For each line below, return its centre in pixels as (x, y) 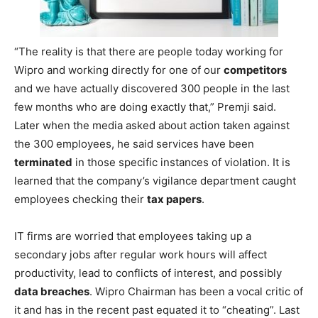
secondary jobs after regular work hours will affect (141, 254)
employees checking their (81, 199)
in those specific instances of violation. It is (181, 162)
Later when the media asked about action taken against (152, 125)
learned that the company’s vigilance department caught (155, 180)
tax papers (174, 199)
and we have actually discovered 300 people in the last (152, 88)
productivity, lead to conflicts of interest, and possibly (148, 273)
